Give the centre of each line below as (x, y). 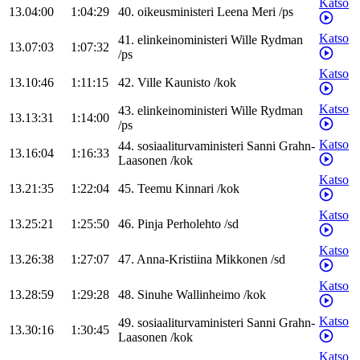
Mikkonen (241, 260)
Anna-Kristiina (174, 260)
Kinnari (194, 189)
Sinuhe (155, 295)
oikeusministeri (176, 12)
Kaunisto (188, 83)
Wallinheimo (208, 295)
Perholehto (194, 224)
